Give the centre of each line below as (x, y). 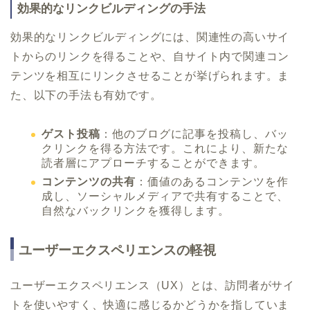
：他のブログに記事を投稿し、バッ (194, 134)
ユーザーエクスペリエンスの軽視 (117, 250)
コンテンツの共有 (89, 181)
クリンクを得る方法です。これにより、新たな (165, 149)
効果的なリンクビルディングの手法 (111, 9)
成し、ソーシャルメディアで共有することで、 (165, 196)
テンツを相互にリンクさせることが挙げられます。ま (150, 76)
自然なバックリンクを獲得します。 (136, 210)
